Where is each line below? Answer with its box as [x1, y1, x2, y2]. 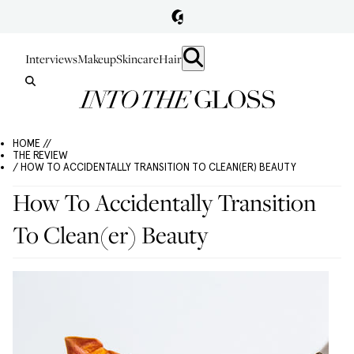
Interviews [25, 51, 77, 66]
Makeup [77, 51, 116, 66]
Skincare [116, 51, 159, 66]
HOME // [13, 137, 51, 149]
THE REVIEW [13, 149, 68, 161]
